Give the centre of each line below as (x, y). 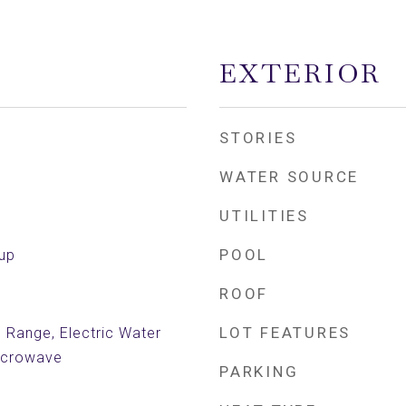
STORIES (258, 138)
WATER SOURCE (289, 177)
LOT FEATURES (285, 333)
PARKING (259, 372)
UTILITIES (264, 216)
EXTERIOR (300, 73)
